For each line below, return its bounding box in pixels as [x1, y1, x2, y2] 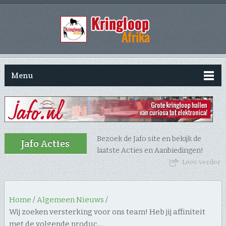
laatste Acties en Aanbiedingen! [96, 146, 203, 155]
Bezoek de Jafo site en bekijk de [96, 135, 201, 144]
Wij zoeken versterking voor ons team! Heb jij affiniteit [9, 207, 205, 217]
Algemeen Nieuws [36, 195, 104, 205]
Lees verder [182, 158, 221, 166]
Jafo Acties [21, 137, 70, 150]
